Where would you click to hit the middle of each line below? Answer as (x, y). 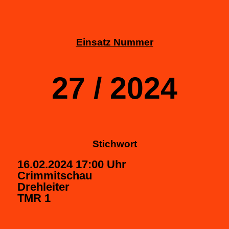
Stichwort (114, 144)
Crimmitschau (55, 176)
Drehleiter (43, 187)
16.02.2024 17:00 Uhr (72, 165)
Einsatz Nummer (114, 42)
